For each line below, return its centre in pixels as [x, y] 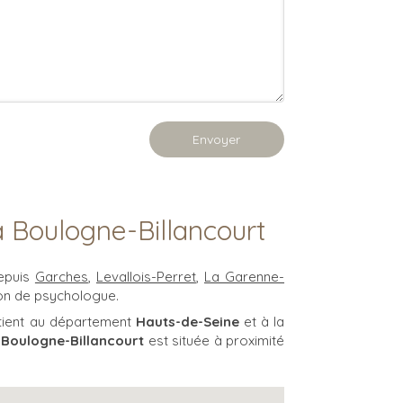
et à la [262, 322]
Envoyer [217, 139]
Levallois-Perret [146, 277]
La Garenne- [245, 277]
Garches [61, 277]
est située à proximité [215, 340]
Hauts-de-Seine [187, 322]
